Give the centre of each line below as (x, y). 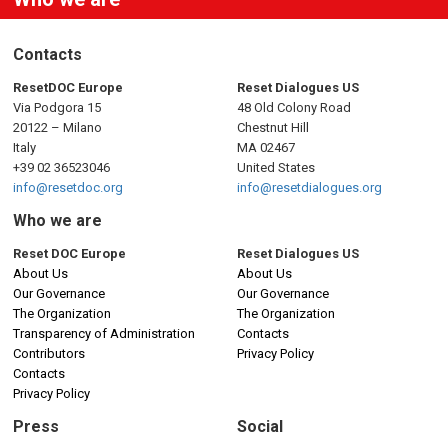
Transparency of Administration (104, 334)
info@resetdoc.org (68, 188)
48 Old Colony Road (294, 108)
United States (276, 168)
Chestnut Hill (273, 128)
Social (260, 427)
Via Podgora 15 (57, 108)
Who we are (57, 221)
